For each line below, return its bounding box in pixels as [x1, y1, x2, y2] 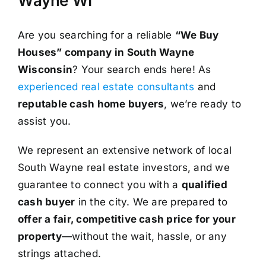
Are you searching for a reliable [17, 28, 175, 41]
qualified [181, 178, 227, 191]
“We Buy [175, 28, 219, 41]
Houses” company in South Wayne [17, 46, 195, 58]
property [17, 230, 62, 242]
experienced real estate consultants [17, 80, 195, 93]
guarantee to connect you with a [17, 178, 182, 191]
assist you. [17, 115, 71, 127]
